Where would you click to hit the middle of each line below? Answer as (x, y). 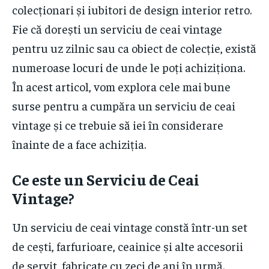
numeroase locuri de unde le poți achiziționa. (128, 67)
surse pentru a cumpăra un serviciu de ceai (124, 106)
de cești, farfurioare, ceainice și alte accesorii (128, 246)
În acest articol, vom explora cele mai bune (121, 86)
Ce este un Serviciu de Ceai (106, 180)
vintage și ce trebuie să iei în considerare (118, 125)
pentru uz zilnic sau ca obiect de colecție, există (134, 48)
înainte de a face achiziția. (79, 144)
